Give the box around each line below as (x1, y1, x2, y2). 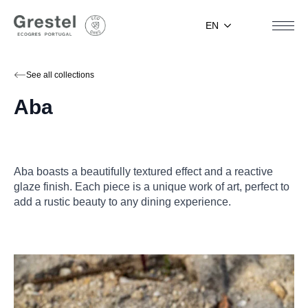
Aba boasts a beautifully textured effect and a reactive (14, 166, 273, 177)
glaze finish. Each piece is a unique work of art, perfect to (14, 181, 289, 192)
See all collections (26, 70, 94, 80)
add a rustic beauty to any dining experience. (14, 196, 231, 208)
